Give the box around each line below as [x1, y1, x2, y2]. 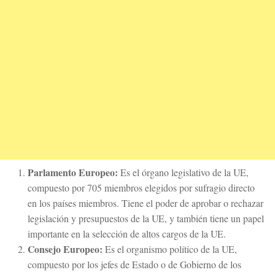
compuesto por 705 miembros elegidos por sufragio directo [28, 181, 255, 195]
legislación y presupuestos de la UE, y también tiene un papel [28, 212, 264, 225]
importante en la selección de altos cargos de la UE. [28, 227, 226, 241]
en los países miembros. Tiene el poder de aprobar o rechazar [28, 196, 263, 210]
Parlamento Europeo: [28, 165, 118, 180]
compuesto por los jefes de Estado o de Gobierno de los [28, 258, 241, 271]
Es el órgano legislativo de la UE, [118, 166, 249, 179]
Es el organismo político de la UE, [103, 242, 237, 256]
